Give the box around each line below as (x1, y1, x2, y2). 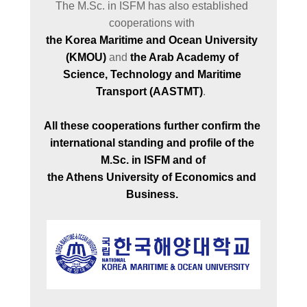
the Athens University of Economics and (47, 171, 257, 183)
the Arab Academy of (130, 51, 238, 63)
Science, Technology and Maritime (62, 69, 241, 80)
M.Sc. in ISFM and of (101, 154, 206, 166)
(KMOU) (65, 51, 106, 63)
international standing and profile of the (49, 137, 254, 149)
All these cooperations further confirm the (43, 120, 260, 132)
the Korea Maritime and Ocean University (46, 34, 258, 46)
